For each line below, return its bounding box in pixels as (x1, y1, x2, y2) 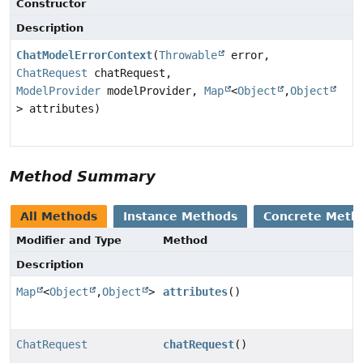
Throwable (159, 49, 217, 62)
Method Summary (10, 168, 156, 186)
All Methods (20, 210, 97, 224)
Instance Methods (123, 210, 237, 224)
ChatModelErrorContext (16, 49, 152, 62)
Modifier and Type (16, 234, 122, 247)
